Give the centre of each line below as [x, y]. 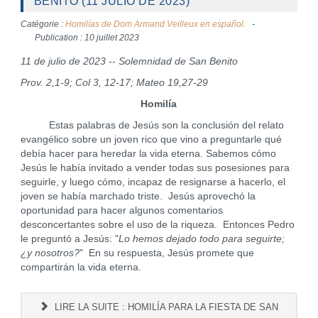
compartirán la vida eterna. [86, 267]
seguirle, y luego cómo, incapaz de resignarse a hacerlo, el [153, 182]
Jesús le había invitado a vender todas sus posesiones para [155, 168]
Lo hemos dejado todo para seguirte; [201, 239]
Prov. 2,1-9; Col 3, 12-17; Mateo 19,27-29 [114, 83]
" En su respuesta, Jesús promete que [166, 253]
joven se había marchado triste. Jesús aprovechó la [138, 196]
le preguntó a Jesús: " [69, 239]
